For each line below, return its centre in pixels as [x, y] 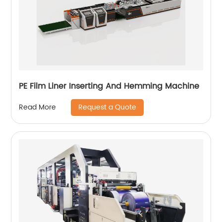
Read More [38, 108]
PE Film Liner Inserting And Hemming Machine [109, 86]
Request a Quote [108, 107]
